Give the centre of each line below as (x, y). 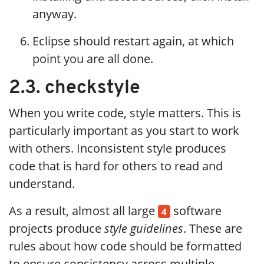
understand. (42, 183)
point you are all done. (93, 58)
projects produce (57, 228)
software (196, 210)
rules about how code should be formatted (125, 246)
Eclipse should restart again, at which (133, 41)
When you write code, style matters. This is (125, 113)
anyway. (55, 14)
